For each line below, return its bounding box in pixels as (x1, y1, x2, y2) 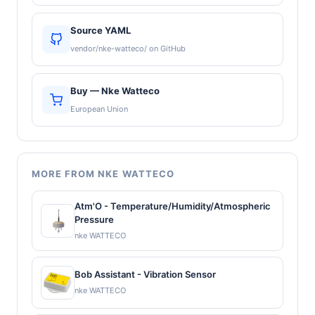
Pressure (75, 213, 114, 225)
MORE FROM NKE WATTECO (32, 167, 174, 179)
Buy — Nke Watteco (70, 84, 160, 96)
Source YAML (70, 24, 131, 36)
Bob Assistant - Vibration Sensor (75, 269, 216, 281)
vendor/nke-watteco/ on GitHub (70, 43, 186, 53)
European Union (70, 103, 128, 114)
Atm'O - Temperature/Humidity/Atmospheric (75, 200, 271, 212)
